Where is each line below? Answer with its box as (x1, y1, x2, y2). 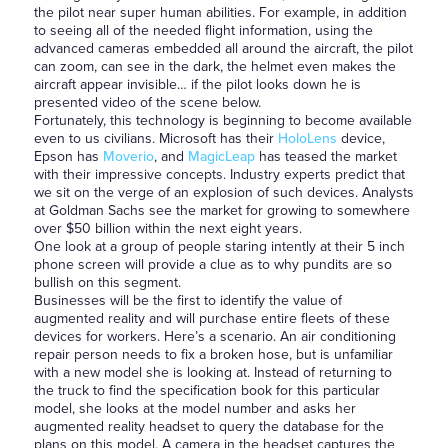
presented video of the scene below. (33, 94, 261, 111)
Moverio (102, 148, 154, 165)
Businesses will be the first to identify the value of (33, 292, 342, 309)
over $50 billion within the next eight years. (33, 220, 302, 237)
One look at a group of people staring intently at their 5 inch (33, 238, 405, 255)
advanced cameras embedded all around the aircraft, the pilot (33, 40, 413, 57)
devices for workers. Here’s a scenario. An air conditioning (33, 328, 396, 345)
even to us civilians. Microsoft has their (33, 130, 278, 147)
